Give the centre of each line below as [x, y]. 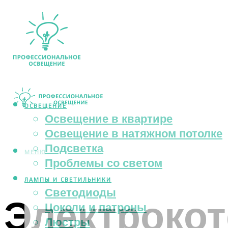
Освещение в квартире [109, 119]
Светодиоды [80, 192]
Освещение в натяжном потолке [134, 133]
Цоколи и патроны [96, 207]
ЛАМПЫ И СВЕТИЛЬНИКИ [68, 180]
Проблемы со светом [104, 163]
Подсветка [74, 148]
